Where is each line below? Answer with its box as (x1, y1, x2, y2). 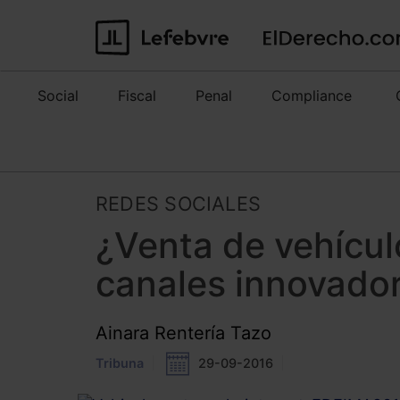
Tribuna (96, 355, 144, 371)
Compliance (271, 87, 352, 104)
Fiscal (118, 87, 156, 104)
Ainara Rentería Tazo (96, 321, 271, 344)
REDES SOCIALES (96, 192, 262, 215)
